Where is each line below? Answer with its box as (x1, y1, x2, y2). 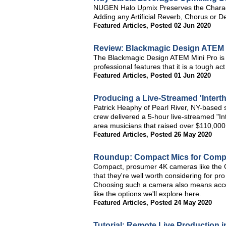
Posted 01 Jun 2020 (150, 72, 211, 79)
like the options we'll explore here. (93, 190, 201, 198)
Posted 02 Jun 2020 (150, 22, 211, 29)
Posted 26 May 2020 (150, 131, 212, 138)
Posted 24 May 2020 (150, 199, 212, 206)
